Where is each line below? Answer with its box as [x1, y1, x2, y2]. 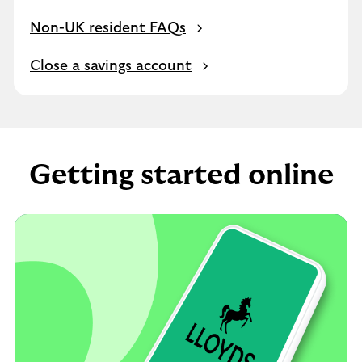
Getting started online [28, 161, 334, 190]
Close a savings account [30, 59, 192, 74]
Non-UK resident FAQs [30, 21, 186, 36]
